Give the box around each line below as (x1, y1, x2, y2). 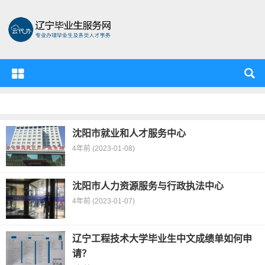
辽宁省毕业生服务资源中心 (6, 112, 105, 124)
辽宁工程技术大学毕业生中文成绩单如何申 (72, 232, 253, 245)
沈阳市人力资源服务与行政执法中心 (72, 179, 224, 192)
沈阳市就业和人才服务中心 (72, 127, 186, 140)
